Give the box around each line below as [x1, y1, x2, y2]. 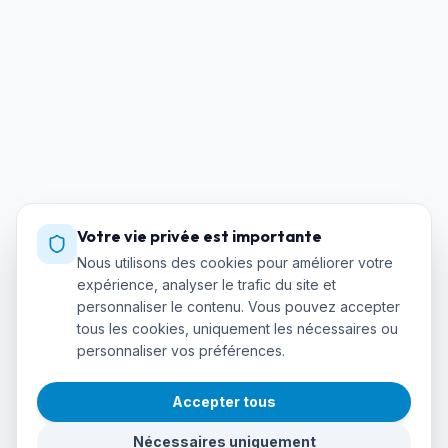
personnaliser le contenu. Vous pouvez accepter [77, 298, 400, 315]
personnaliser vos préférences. [77, 342, 285, 359]
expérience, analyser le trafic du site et [77, 276, 336, 293]
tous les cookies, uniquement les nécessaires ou [77, 320, 398, 337]
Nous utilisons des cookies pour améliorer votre [77, 254, 393, 271]
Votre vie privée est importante [77, 226, 322, 246]
